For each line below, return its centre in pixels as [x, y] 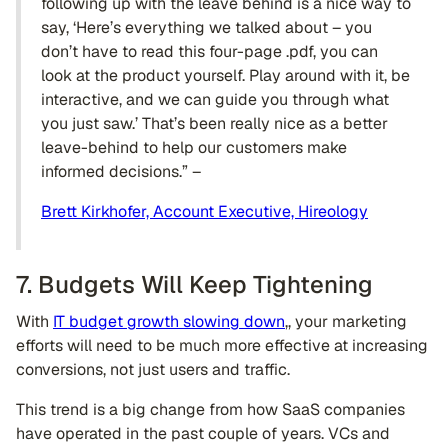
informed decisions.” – [123, 171]
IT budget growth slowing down [169, 321]
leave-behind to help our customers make [194, 147]
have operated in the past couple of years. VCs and [203, 433]
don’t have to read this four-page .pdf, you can [209, 51]
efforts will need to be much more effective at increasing [222, 345]
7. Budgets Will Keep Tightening [194, 284]
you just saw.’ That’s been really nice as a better [214, 123]
